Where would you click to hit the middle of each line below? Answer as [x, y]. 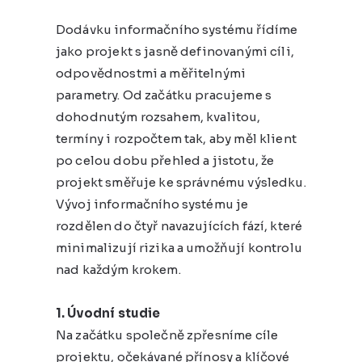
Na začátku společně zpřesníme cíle [167, 335]
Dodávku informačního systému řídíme [177, 29]
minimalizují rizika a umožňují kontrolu [179, 247]
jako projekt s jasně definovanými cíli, [175, 51]
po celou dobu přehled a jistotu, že [165, 160]
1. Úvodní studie [108, 313]
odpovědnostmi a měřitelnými [151, 73]
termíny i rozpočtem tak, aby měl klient [176, 138]
